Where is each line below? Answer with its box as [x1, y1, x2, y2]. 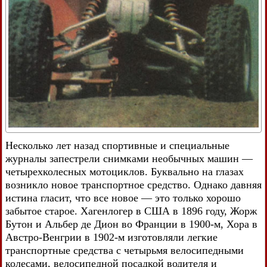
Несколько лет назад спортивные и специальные [5, 139, 229, 151]
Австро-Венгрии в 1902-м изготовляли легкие [5, 231, 218, 243]
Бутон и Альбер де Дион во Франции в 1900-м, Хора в [5, 218, 257, 230]
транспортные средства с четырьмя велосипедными [5, 244, 244, 256]
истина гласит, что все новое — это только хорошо [5, 191, 241, 204]
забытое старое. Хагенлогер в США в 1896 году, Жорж [5, 204, 257, 217]
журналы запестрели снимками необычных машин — [5, 152, 253, 164]
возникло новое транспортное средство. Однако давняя [5, 178, 262, 191]
